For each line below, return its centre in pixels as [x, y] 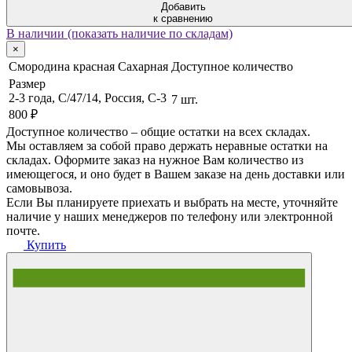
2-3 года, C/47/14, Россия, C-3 [88, 97]
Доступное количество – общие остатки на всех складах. [158, 131]
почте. [23, 230]
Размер [27, 83]
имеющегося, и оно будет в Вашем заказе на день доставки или [176, 174]
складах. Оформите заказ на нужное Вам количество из [155, 159]
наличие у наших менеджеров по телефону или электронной [170, 216]
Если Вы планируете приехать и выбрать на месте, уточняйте [172, 202]
